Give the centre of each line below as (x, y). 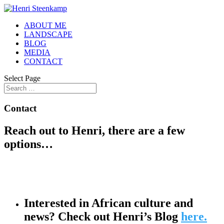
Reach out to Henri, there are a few (94, 130)
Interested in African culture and (108, 203)
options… (28, 144)
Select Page (22, 78)
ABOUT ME (45, 25)
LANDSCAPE (48, 34)
